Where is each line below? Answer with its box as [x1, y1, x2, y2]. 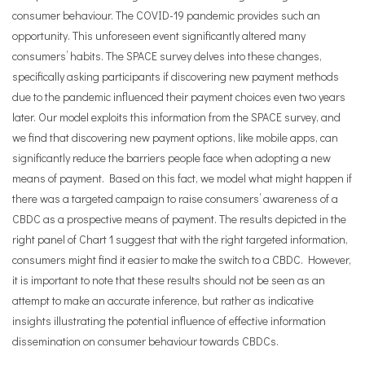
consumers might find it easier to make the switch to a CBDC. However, [12, 252, 351, 267]
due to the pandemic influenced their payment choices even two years [12, 89, 345, 104]
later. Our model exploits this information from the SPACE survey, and [12, 109, 341, 125]
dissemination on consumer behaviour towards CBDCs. [12, 333, 279, 349]
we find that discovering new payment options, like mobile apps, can [12, 130, 338, 145]
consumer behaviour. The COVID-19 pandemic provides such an [12, 7, 320, 23]
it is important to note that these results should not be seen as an [12, 272, 325, 288]
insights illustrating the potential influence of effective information [12, 313, 326, 328]
